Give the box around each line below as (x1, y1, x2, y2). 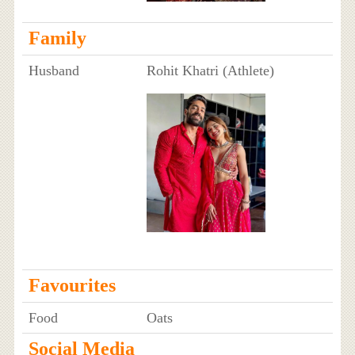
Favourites (28, 275, 116, 296)
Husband (28, 63, 79, 79)
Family (28, 28, 86, 49)
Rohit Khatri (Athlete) (146, 63, 274, 79)
